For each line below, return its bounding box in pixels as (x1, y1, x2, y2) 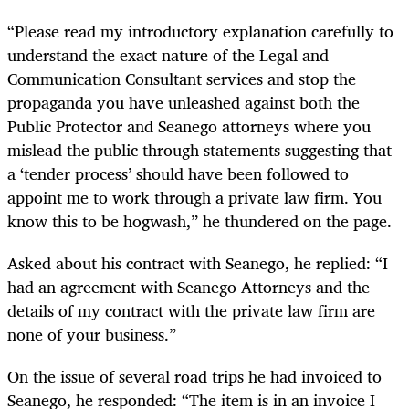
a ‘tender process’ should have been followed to (7, 159, 349, 187)
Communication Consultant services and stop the (7, 64, 356, 92)
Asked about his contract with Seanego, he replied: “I (7, 248, 388, 277)
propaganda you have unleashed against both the (7, 88, 360, 116)
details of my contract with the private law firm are (7, 296, 375, 324)
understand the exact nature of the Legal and (7, 40, 329, 68)
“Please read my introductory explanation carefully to (7, 16, 393, 45)
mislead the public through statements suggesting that (7, 135, 392, 163)
